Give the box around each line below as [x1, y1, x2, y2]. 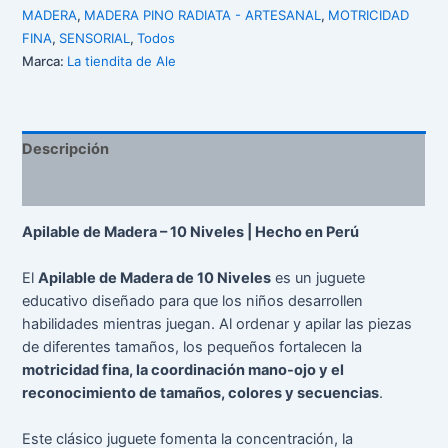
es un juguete [271, 269, 366, 288]
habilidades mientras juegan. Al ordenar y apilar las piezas [22, 315, 413, 334]
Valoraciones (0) [22, 177, 141, 196]
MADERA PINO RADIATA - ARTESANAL [84, 6, 322, 23]
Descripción [22, 140, 110, 159]
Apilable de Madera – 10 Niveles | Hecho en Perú [22, 222, 360, 241]
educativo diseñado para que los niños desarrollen [22, 292, 364, 311]
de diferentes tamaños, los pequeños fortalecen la [22, 338, 363, 357]
